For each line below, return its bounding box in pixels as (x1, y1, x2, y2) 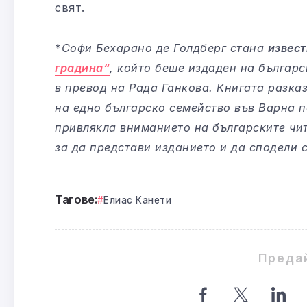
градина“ (55, 60, 110, 75)
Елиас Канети (103, 194, 172, 206)
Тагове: (55, 192, 97, 206)
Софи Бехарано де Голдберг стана (61, 40, 268, 55)
